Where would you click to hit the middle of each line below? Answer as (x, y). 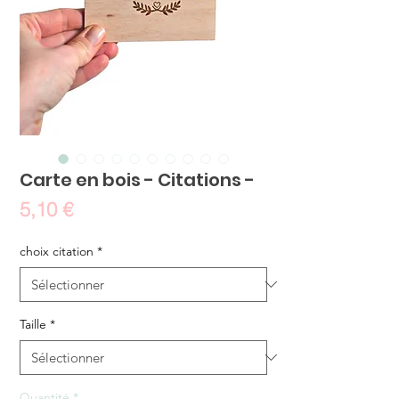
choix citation (57, 251)
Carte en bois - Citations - (137, 179)
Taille (33, 324)
